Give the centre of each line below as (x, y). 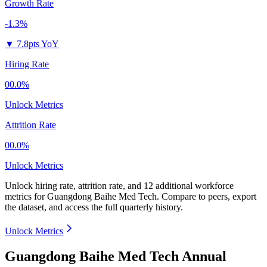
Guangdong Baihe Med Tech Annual (116, 257)
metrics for (26, 197)
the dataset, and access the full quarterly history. (94, 207)
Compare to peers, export (209, 197)
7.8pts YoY (38, 44)
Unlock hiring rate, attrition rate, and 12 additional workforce (119, 186)
